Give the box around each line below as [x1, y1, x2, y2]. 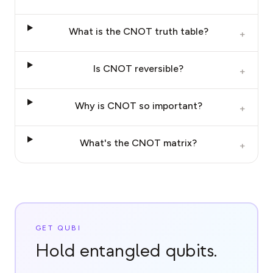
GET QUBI [35, 224, 82, 233]
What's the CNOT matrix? [80, 137, 197, 149]
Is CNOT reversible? [93, 63, 184, 75]
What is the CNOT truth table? [68, 26, 208, 38]
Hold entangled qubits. [35, 240, 218, 263]
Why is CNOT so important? [74, 100, 202, 112]
